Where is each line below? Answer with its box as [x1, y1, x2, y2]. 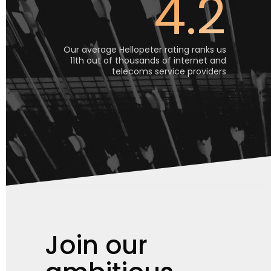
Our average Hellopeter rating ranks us [64, 44, 226, 56]
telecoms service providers [112, 65, 226, 77]
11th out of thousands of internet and [70, 54, 226, 67]
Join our [45, 227, 148, 263]
